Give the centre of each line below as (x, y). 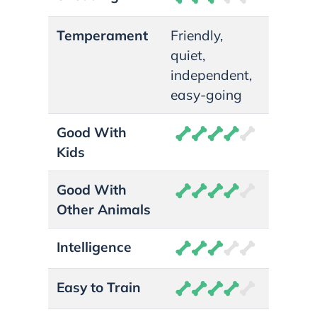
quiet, (188, 55)
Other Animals (104, 209)
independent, (211, 75)
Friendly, (197, 35)
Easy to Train (99, 287)
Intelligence (94, 247)
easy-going (208, 94)
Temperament (104, 35)
